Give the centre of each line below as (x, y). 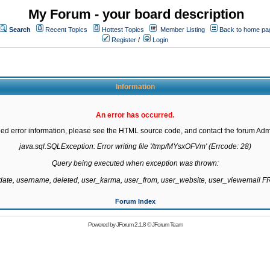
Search (20, 30)
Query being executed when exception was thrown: (135, 163)
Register (123, 40)
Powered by (102, 224)
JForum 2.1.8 (131, 224)
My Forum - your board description (136, 14)
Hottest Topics (123, 30)
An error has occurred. (135, 115)
